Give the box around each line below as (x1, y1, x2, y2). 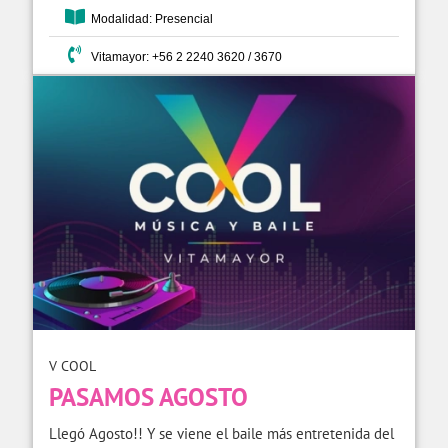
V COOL (49, 357, 96, 376)
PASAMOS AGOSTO (49, 381, 248, 414)
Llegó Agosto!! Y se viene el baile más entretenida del (49, 424, 394, 444)
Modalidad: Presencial (85, 11, 213, 26)
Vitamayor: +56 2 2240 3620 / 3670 (85, 49, 282, 64)
